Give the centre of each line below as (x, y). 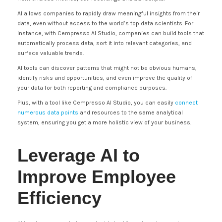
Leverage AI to (79, 155)
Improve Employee (97, 177)
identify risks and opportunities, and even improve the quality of (105, 78)
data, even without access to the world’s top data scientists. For (105, 23)
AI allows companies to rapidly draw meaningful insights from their (109, 13)
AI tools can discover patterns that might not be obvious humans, (107, 68)
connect (186, 103)
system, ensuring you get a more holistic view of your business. (104, 122)
